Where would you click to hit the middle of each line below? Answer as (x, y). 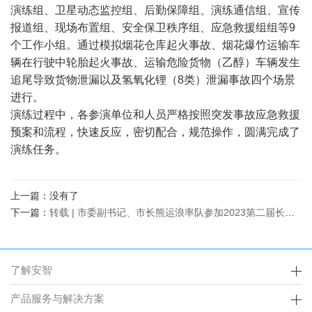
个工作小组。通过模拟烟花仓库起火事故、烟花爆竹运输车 (155, 45)
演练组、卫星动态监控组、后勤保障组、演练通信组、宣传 (155, 10)
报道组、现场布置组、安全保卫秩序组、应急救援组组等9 (153, 27)
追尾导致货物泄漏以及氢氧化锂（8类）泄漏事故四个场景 (153, 79)
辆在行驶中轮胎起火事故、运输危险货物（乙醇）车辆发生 (155, 62)
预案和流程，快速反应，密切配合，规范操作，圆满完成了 (155, 132)
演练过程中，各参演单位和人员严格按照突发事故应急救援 (155, 114)
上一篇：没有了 (45, 195)
